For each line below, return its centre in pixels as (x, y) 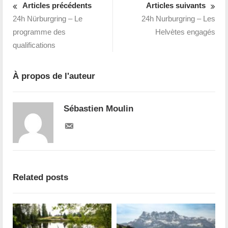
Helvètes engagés (185, 32)
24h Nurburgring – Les (178, 18)
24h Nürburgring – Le (48, 18)
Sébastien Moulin (99, 108)
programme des (39, 32)
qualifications (34, 45)
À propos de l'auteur (54, 76)
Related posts (41, 177)
